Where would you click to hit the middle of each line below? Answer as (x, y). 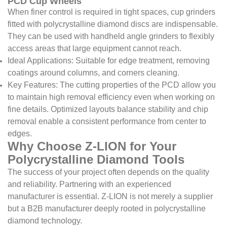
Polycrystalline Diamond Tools (96, 160)
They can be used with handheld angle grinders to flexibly (111, 36)
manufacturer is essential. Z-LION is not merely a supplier (110, 197)
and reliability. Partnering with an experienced (89, 184)
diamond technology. (45, 221)
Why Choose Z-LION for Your (92, 146)
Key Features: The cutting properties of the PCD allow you (112, 85)
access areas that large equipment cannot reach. (94, 49)
